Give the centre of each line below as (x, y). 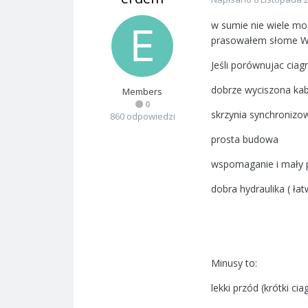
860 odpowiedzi (142, 116)
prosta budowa (245, 139)
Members (142, 91)
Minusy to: (234, 263)
